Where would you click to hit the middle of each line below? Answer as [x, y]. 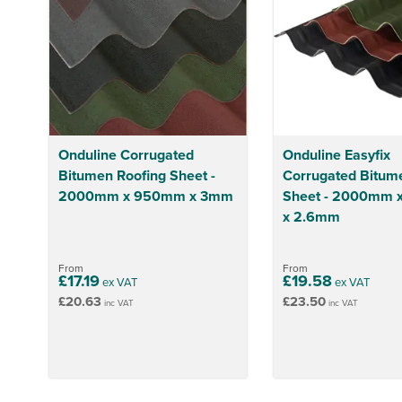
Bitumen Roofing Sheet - [137, 175]
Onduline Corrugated [126, 154]
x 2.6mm [311, 216]
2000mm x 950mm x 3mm [146, 196]
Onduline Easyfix [336, 154]
